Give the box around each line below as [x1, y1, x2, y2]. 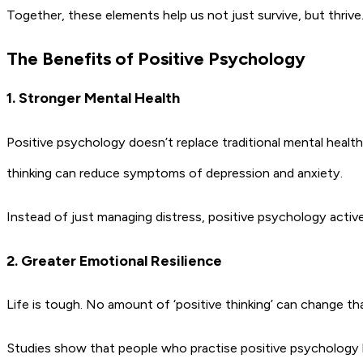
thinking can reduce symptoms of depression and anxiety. [6, 164, 343, 181]
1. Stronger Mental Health [6, 89, 180, 108]
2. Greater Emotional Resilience [6, 251, 222, 270]
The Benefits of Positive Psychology [6, 48, 305, 70]
